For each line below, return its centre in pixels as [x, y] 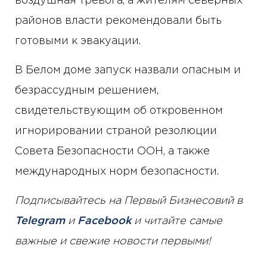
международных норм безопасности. [117, 172]
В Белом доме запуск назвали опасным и [128, 71]
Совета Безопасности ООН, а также [112, 152]
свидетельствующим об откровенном [119, 111]
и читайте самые [177, 221]
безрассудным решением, [87, 91]
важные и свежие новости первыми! [113, 242]
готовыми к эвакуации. [78, 41]
